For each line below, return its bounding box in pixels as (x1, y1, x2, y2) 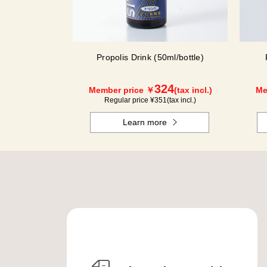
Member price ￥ (88, 85, 154, 95)
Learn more (123, 117, 167, 128)
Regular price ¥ (104, 96, 154, 105)
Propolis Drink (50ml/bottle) (97, 52, 204, 63)
